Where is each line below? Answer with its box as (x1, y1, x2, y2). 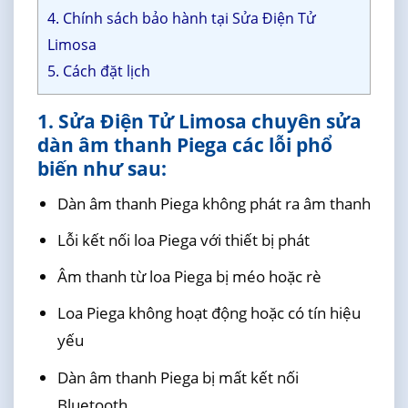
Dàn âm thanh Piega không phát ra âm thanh (56, 192, 371, 214)
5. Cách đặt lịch (46, 61, 150, 82)
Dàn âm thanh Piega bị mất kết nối (56, 366, 299, 388)
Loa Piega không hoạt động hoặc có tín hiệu (56, 302, 361, 324)
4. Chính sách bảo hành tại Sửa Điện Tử (46, 8, 316, 29)
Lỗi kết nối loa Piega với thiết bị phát (56, 229, 310, 250)
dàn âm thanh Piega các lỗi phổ (36, 132, 332, 158)
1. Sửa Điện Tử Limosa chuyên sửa (36, 108, 362, 135)
